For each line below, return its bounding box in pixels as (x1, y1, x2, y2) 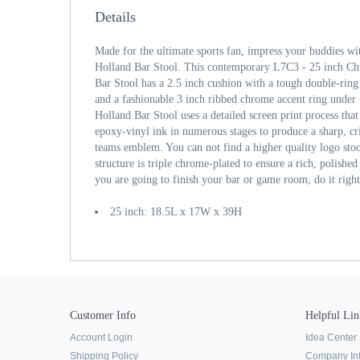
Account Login (70, 332, 133, 343)
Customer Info (70, 309, 136, 321)
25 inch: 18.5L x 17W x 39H (110, 206, 242, 218)
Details (95, 9, 136, 25)
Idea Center (305, 332, 357, 343)
